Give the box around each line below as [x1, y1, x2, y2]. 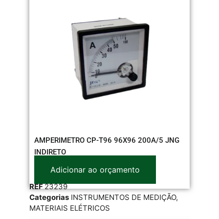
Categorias [29, 192, 69, 202]
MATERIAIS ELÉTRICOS [29, 203, 110, 213]
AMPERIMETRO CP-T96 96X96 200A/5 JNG [34, 135, 179, 145]
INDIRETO [34, 147, 66, 156]
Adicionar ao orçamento [50, 164, 140, 175]
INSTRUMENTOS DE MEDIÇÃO [71, 192, 176, 202]
